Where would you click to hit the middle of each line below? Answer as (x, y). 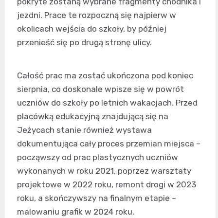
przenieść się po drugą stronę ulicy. (84, 42)
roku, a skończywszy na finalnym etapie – (97, 198)
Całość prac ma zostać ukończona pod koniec (105, 75)
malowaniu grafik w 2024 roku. (76, 211)
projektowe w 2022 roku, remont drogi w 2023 (107, 184)
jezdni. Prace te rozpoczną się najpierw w (97, 15)
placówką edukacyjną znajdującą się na (93, 116)
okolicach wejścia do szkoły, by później (92, 28)
